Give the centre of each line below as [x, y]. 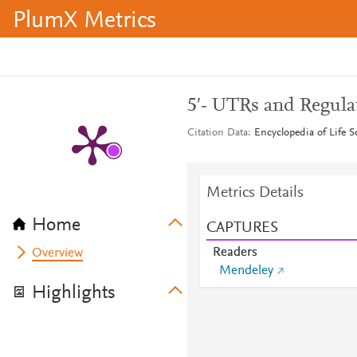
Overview [58, 253]
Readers [235, 253]
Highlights [74, 293]
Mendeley [246, 271]
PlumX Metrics [84, 22]
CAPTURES [242, 228]
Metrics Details [255, 193]
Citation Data [217, 133]
